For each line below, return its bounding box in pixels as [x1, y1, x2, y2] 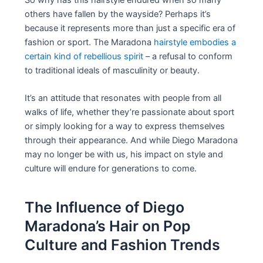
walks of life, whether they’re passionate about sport [25, 107, 235, 118]
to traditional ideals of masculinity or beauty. [25, 65, 200, 76]
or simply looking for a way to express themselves [25, 121, 225, 132]
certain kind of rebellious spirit [25, 50, 144, 62]
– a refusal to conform [143, 50, 233, 62]
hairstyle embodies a [154, 36, 237, 48]
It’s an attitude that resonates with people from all [25, 93, 222, 104]
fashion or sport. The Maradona [25, 36, 154, 48]
